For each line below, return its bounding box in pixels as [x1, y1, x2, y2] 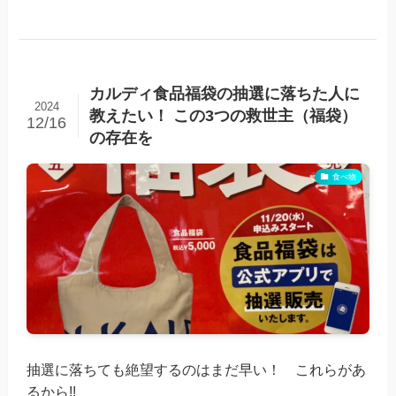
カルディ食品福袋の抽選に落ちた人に [88, 84, 360, 103]
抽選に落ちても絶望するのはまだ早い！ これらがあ [27, 362, 367, 378]
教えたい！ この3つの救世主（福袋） [88, 106, 357, 125]
